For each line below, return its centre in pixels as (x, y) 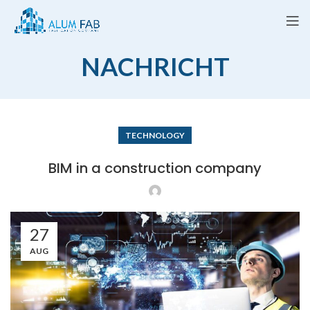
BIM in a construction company (155, 168)
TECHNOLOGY (155, 135)
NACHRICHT (155, 66)
